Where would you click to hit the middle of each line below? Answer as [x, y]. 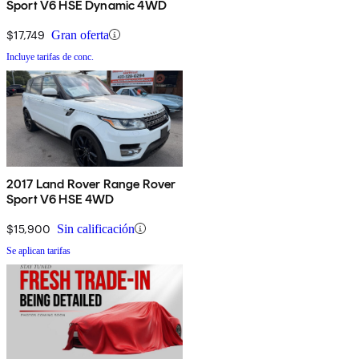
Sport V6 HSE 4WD [61, 199]
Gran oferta [80, 34]
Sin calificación [96, 228]
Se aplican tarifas [38, 250]
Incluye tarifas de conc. [50, 56]
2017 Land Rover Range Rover [91, 184]
